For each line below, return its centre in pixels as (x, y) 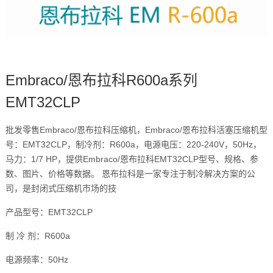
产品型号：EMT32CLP (49, 212)
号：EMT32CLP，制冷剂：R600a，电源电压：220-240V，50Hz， (133, 145)
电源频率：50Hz (37, 260)
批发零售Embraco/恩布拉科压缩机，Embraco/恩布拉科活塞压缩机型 (136, 130)
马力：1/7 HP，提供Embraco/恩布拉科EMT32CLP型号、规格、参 (132, 159)
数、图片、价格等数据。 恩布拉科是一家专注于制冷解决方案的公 (130, 174)
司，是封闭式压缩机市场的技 (61, 189)
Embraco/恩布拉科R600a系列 (101, 80)
